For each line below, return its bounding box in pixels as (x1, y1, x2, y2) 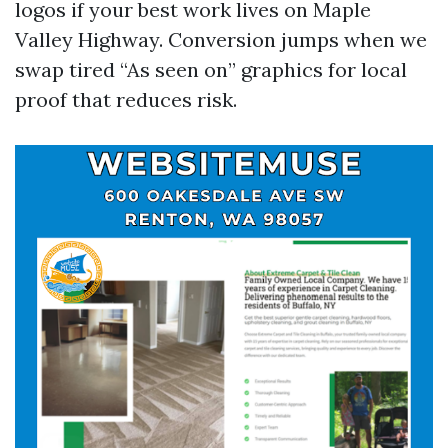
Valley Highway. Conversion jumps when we (15, 27, 427, 52)
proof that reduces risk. (15, 87, 237, 112)
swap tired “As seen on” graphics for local (15, 57, 407, 82)
